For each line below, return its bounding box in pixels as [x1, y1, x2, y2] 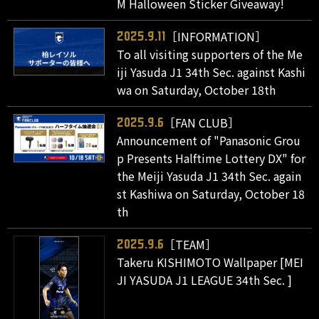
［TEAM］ [164, 236, 217, 253]
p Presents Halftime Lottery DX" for [117, 150, 306, 167]
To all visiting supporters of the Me [117, 46, 303, 63]
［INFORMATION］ [166, 28, 267, 46]
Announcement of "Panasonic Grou [117, 132, 301, 150]
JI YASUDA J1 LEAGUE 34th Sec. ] [117, 271, 293, 289]
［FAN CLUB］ [164, 114, 240, 132]
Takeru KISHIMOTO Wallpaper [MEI [117, 253, 304, 271]
